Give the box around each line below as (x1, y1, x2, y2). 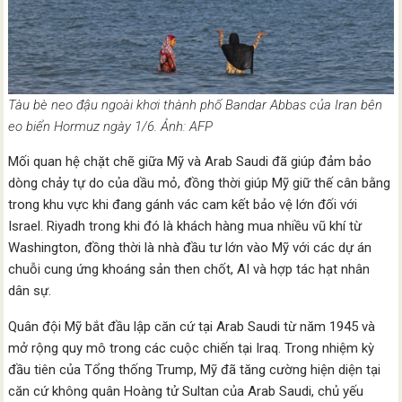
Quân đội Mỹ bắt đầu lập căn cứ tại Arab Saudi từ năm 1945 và (8, 318, 376, 335)
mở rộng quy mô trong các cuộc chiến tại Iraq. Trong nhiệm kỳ (8, 339, 375, 356)
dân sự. (8, 282, 52, 299)
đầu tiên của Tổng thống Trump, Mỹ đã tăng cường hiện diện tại (8, 361, 381, 378)
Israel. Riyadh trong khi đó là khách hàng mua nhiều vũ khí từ (8, 217, 363, 234)
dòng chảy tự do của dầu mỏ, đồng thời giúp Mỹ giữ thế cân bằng (8, 174, 391, 191)
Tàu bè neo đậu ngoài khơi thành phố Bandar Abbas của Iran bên (8, 96, 383, 113)
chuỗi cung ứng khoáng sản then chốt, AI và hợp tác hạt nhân (8, 260, 371, 277)
